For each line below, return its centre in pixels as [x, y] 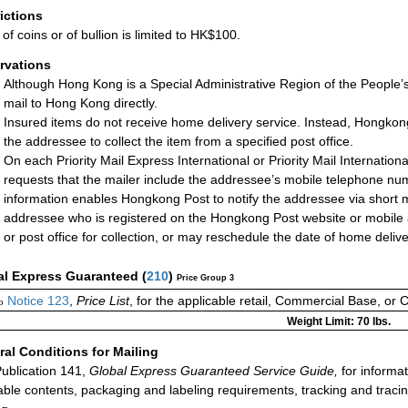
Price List [103, 301]
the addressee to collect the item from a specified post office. [178, 142]
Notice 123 [36, 301]
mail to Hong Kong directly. [81, 103]
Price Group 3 [205, 278]
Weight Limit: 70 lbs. [338, 322]
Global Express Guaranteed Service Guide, [212, 370]
